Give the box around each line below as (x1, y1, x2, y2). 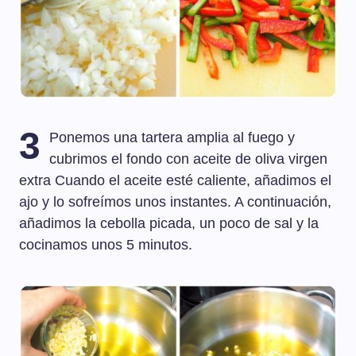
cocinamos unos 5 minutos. (19, 237, 192, 253)
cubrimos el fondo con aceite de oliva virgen (49, 151, 328, 168)
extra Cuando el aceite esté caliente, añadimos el (19, 172, 331, 189)
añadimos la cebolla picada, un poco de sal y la (19, 215, 319, 232)
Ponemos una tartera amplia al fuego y (49, 130, 296, 146)
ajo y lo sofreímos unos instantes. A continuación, (19, 194, 331, 211)
